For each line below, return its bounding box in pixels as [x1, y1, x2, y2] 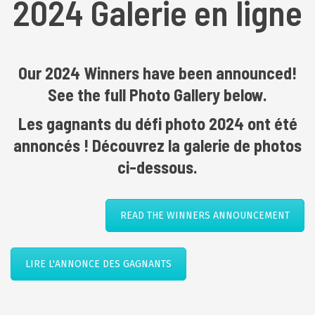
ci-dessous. [117, 157, 198, 177]
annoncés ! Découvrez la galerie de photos [13, 135, 302, 155]
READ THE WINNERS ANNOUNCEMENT [120, 210, 290, 221]
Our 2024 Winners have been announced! [18, 63, 297, 83]
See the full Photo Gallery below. [48, 84, 267, 105]
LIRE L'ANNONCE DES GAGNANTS [25, 258, 172, 270]
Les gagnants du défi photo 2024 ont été [18, 113, 297, 134]
